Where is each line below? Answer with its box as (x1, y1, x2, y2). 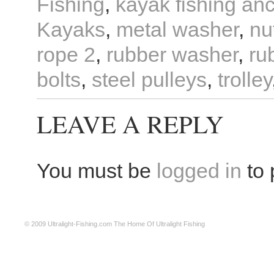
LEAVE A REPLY (37, 107, 224, 140)
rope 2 (37, 43, 95, 66)
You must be (37, 159, 157, 182)
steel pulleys (92, 68, 207, 91)
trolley (218, 68, 272, 91)
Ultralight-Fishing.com (48, 220, 112, 228)
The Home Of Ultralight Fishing (112, 220, 205, 228)
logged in (157, 159, 242, 182)
